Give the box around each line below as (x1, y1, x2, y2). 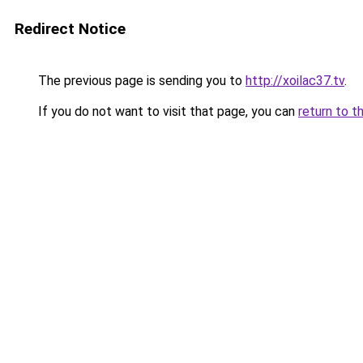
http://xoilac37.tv (246, 73, 344, 88)
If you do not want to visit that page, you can (35, 104, 298, 119)
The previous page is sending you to (35, 73, 246, 88)
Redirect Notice (15, 19, 126, 38)
